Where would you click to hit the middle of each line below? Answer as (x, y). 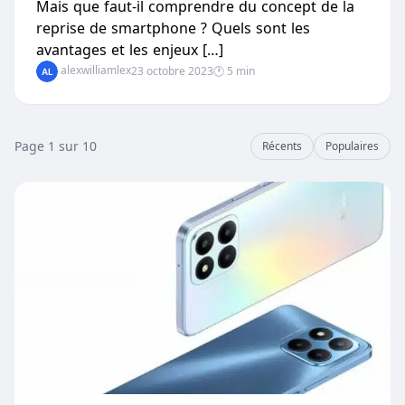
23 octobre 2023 (172, 71)
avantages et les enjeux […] (130, 50)
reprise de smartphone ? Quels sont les (173, 28)
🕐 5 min (234, 71)
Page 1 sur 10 (56, 146)
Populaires (352, 146)
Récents (282, 146)
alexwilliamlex (94, 71)
